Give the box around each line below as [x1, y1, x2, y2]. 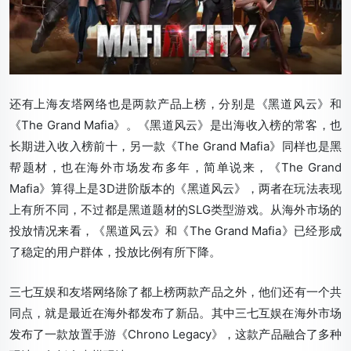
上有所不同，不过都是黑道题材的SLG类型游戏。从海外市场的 [9, 201, 342, 217]
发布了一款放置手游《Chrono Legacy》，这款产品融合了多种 [9, 326, 342, 342]
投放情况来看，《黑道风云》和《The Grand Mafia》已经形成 [9, 223, 342, 238]
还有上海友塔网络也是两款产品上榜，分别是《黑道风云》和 [9, 96, 342, 111]
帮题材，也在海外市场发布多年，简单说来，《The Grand [9, 159, 342, 175]
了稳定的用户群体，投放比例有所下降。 [9, 244, 221, 259]
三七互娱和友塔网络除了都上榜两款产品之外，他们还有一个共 [9, 284, 342, 299]
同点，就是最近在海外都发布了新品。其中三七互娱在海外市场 [9, 305, 342, 320]
